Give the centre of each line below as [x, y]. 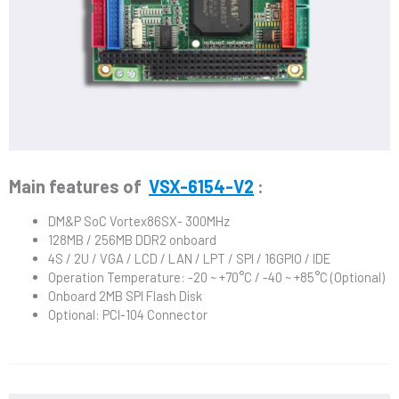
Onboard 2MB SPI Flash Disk [125, 296]
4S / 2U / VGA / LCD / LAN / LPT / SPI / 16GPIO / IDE [189, 259]
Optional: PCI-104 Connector [127, 315]
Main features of [77, 186]
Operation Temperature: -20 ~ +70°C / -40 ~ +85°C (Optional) [216, 277]
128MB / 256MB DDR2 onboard [132, 240]
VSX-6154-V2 [201, 186]
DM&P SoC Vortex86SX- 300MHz [138, 221]
